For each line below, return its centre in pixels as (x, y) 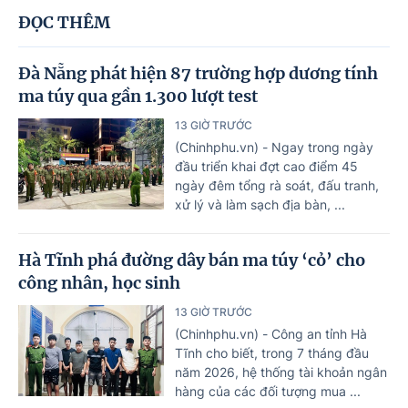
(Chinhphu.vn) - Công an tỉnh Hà (271, 333)
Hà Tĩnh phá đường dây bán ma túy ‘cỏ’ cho (192, 260)
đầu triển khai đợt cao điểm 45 (266, 166)
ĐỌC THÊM (64, 22)
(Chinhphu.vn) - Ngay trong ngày (274, 147)
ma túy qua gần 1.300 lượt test (138, 96)
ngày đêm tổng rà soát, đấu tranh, (277, 185)
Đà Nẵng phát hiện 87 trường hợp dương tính (198, 73)
